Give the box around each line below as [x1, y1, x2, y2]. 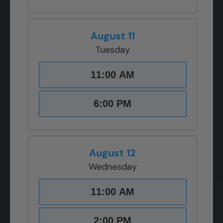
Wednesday [88, 160, 137, 173]
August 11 [90, 29, 135, 42]
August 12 [89, 146, 136, 159]
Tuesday [95, 43, 130, 56]
